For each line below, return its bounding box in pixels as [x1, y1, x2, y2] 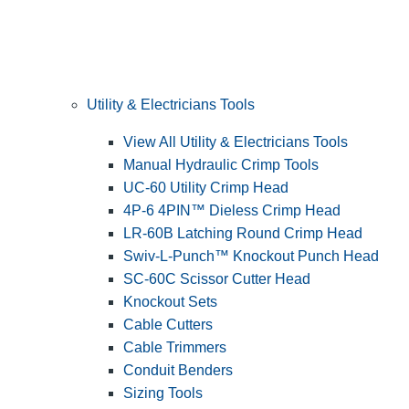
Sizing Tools [123, 385, 203, 402]
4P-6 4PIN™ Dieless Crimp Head [123, 203, 341, 219]
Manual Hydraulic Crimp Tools [123, 157, 319, 173]
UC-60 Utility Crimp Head [123, 180, 288, 196]
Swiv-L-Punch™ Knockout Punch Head [123, 248, 379, 265]
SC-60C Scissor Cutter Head [123, 271, 310, 288]
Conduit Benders [123, 362, 233, 379]
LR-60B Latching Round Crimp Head [123, 225, 362, 242]
